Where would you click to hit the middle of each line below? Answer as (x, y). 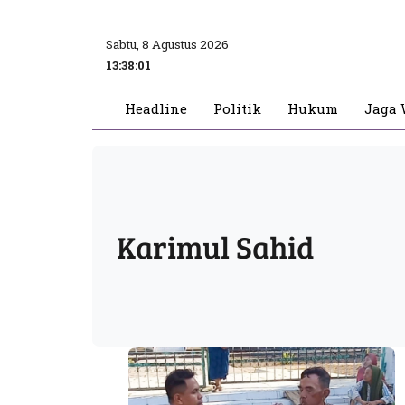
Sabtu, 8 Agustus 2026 (167, 44)
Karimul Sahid (216, 246)
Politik (237, 109)
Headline (155, 109)
